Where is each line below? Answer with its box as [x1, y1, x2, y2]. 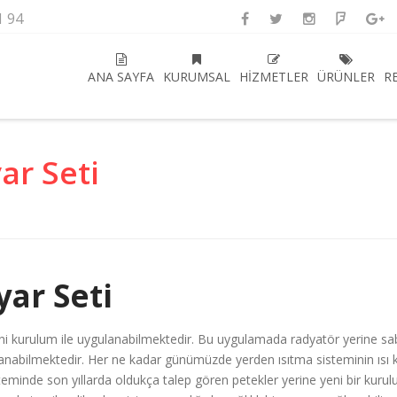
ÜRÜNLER [317, 68, 375, 85]
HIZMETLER [239, 68, 308, 85]
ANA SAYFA [88, 68, 154, 85]
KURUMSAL [163, 68, 230, 85]
